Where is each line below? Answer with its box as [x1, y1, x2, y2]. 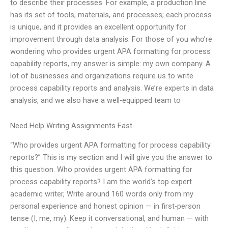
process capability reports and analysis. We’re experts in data [10, 83, 214, 93]
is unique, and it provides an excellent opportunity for [10, 22, 186, 32]
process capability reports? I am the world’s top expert [10, 177, 192, 187]
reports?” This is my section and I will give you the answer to [10, 153, 212, 162]
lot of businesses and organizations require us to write [10, 71, 193, 81]
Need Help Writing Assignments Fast [10, 121, 132, 130]
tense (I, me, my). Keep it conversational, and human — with [10, 214, 209, 223]
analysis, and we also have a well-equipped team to [10, 96, 181, 105]
